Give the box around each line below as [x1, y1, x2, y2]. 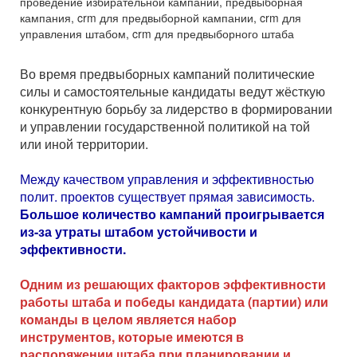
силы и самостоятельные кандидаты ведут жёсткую [20, 82, 325, 101]
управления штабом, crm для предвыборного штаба [20, 25, 294, 42]
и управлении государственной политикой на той [20, 117, 310, 136]
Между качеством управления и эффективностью [20, 170, 314, 189]
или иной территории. [20, 135, 148, 154]
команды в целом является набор [20, 310, 237, 329]
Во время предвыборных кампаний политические [20, 65, 315, 84]
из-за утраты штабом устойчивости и [20, 222, 257, 241]
